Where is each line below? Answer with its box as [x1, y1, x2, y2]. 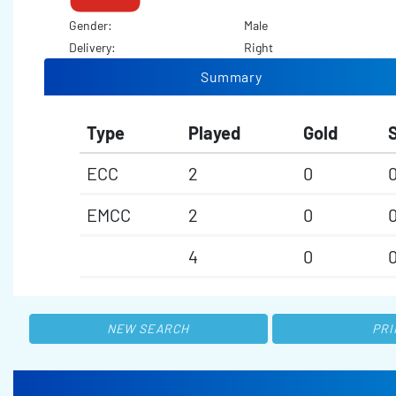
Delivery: [68, 40, 118, 56]
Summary [201, 68, 263, 86]
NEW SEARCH [106, 321, 190, 337]
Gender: [68, 18, 115, 34]
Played [188, 122, 240, 144]
